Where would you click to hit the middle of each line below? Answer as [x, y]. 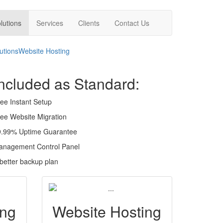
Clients [89, 23]
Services [50, 23]
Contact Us [132, 23]
